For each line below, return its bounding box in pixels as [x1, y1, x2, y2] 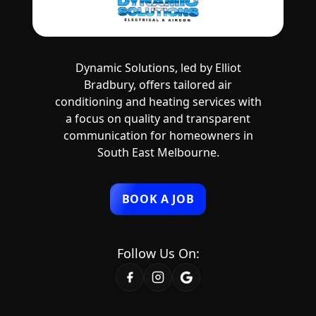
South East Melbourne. [97, 145, 219, 161]
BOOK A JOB [121, 191, 195, 207]
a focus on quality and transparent [66, 111, 250, 127]
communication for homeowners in [63, 128, 253, 144]
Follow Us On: [116, 245, 200, 262]
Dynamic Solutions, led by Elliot [75, 60, 241, 76]
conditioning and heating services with [54, 94, 262, 110]
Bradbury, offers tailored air [84, 77, 232, 93]
